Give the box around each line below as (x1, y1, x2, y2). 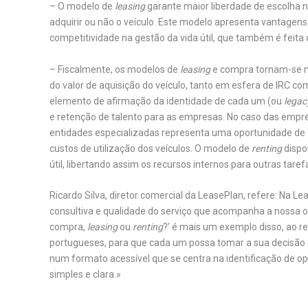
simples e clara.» (49, 268, 121, 280)
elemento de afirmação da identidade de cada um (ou (49, 95, 284, 107)
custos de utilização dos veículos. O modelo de (49, 142, 252, 154)
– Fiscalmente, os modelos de (49, 63, 180, 75)
